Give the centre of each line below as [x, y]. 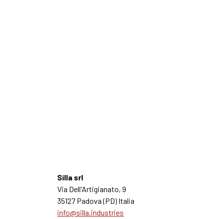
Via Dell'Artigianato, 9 [92, 189]
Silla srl [70, 177]
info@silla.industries [90, 213]
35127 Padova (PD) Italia [96, 201]
